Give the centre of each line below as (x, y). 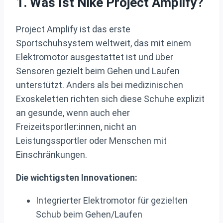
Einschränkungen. (52, 154)
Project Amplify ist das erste (73, 29)
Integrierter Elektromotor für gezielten (112, 200)
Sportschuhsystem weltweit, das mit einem (104, 43)
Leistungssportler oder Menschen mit (91, 140)
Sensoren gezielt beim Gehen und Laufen (98, 71)
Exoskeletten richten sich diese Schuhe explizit (110, 99)
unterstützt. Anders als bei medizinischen (100, 85)
